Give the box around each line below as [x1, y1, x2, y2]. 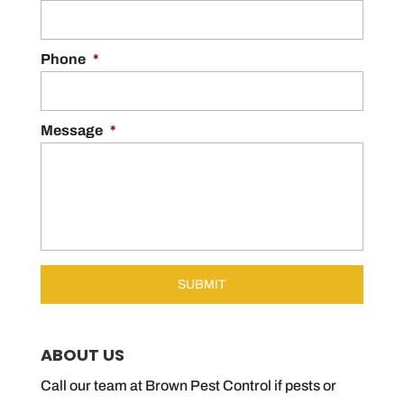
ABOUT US [40, 344, 124, 367]
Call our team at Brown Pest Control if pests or [40, 378, 336, 394]
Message [40, 123, 103, 139]
